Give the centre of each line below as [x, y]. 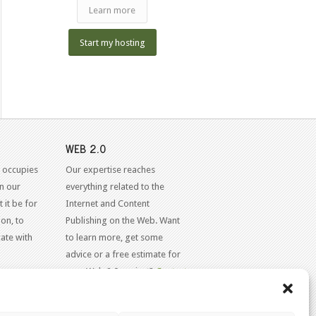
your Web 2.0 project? [111, 272]
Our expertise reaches [111, 170]
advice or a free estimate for [123, 255]
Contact [172, 272]
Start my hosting [112, 43]
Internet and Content [108, 204]
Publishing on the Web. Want [123, 221]
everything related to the [115, 187]
